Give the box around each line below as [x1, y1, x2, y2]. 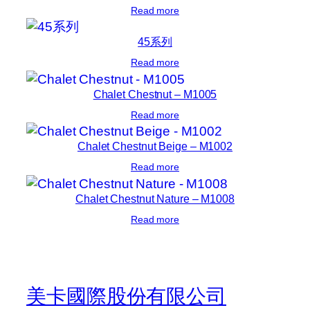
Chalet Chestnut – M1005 [93, 87, 217, 100]
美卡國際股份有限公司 [26, 285, 226, 308]
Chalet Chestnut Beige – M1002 [77, 140, 233, 153]
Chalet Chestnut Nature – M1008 [75, 192, 235, 206]
